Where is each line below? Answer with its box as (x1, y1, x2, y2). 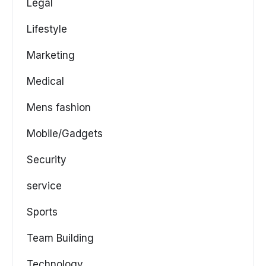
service (27, 180, 62, 192)
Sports (27, 206, 58, 218)
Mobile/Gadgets (27, 128, 103, 140)
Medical (27, 75, 64, 88)
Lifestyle (27, 23, 67, 36)
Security (27, 154, 66, 166)
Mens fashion (27, 102, 91, 114)
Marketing (27, 49, 75, 62)
